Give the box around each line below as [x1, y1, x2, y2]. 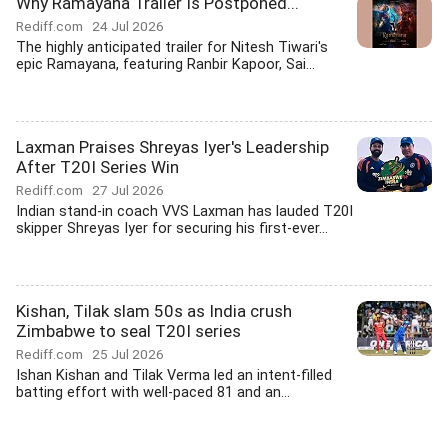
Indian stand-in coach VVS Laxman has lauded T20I [16, 203, 353, 220]
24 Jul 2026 [92, 18, 164, 34]
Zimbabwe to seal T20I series [16, 321, 241, 341]
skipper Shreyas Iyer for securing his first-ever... [16, 220, 328, 237]
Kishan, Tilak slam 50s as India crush [16, 301, 292, 321]
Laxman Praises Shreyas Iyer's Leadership [16, 137, 329, 157]
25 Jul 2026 [92, 346, 164, 362]
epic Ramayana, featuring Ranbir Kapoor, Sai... [16, 56, 315, 73]
